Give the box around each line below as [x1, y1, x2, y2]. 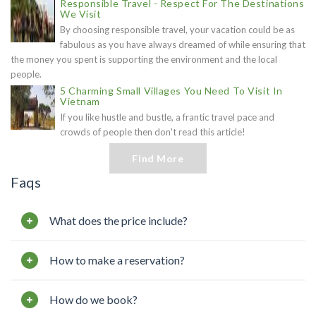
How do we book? [49, 292, 138, 306]
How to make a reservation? [49, 253, 185, 267]
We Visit [60, 7, 102, 20]
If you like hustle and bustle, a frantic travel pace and [60, 111, 274, 123]
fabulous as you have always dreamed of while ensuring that [60, 38, 305, 50]
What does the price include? [49, 213, 188, 227]
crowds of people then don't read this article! [60, 126, 245, 138]
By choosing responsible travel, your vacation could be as [60, 23, 295, 35]
